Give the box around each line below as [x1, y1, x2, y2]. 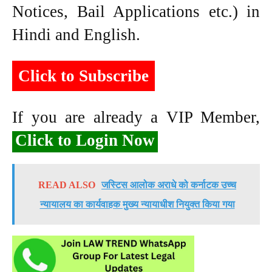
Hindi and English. [12, 25, 140, 44]
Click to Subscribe [18, 66, 149, 85]
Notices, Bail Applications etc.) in [12, 2, 260, 21]
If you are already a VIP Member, [12, 107, 260, 126]
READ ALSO [38, 179, 95, 190]
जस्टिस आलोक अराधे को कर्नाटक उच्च [101, 179, 236, 190]
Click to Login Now [15, 131, 155, 149]
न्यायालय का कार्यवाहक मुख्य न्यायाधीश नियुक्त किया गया [39, 199, 235, 209]
